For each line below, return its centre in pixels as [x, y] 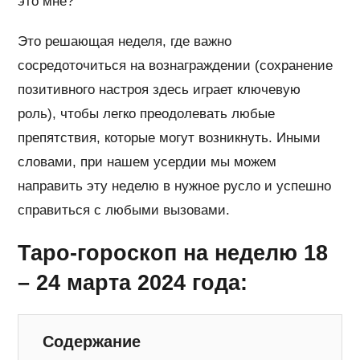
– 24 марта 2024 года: [133, 282]
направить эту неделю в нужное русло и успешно [175, 186]
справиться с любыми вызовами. [124, 210]
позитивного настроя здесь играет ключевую [160, 89]
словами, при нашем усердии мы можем [147, 162]
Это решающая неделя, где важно [125, 41]
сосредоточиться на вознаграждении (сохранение [176, 65]
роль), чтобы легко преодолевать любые [147, 113]
